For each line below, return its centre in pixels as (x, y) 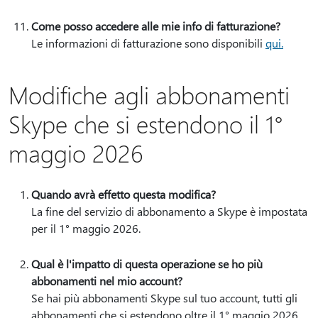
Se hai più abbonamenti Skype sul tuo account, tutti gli (164, 298)
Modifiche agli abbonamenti (149, 94)
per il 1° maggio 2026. (89, 228)
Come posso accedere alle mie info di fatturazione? (156, 26)
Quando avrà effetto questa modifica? (124, 194)
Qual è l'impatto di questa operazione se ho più (147, 264)
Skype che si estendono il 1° (146, 124)
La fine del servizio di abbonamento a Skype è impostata (169, 211)
